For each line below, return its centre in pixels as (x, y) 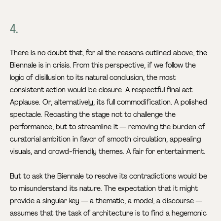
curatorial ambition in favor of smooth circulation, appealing (106, 139)
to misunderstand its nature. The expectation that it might (104, 189)
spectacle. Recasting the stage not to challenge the (93, 115)
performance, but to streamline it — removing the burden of (108, 127)
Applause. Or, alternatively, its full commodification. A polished (109, 102)
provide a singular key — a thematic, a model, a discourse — (106, 201)
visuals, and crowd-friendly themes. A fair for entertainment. (108, 152)
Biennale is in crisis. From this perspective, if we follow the (103, 65)
